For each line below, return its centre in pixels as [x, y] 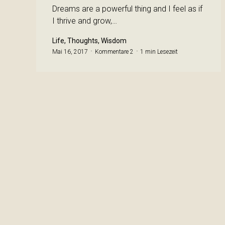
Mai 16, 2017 [70, 52]
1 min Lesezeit [159, 52]
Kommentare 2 [114, 52]
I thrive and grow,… [85, 21]
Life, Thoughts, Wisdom [89, 41]
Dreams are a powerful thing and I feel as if [127, 9]
